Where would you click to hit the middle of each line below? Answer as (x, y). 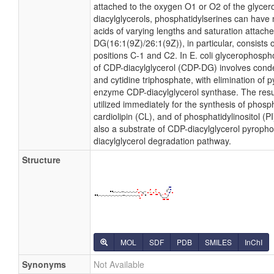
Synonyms (44, 264)
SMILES (218, 242)
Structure (41, 160)
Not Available (119, 264)
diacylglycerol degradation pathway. (162, 141)
